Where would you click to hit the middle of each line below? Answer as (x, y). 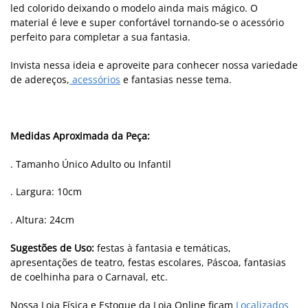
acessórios (95, 80)
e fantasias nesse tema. (176, 80)
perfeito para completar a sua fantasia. (100, 37)
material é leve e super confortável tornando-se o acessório (147, 23)
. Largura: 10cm (46, 192)
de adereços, (40, 80)
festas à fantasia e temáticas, (163, 248)
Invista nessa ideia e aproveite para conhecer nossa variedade (154, 65)
